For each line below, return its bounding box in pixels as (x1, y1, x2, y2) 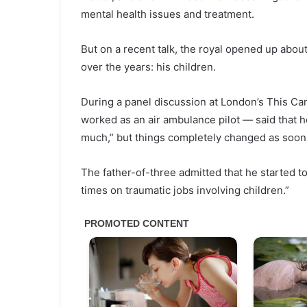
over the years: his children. (81, 60, 216, 74)
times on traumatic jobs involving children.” (81, 184, 289, 197)
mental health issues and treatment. (81, 8, 254, 21)
